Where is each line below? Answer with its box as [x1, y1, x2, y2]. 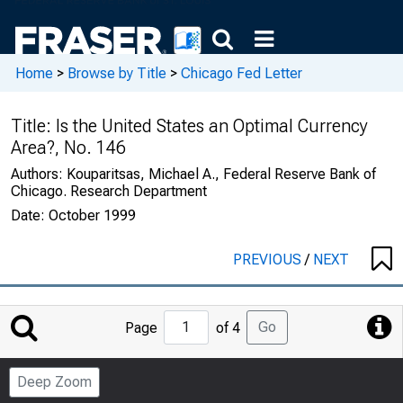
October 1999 [49, 207, 136, 224]
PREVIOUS [233, 251, 305, 268]
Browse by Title [67, 64, 166, 82]
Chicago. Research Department [11, 183, 207, 200]
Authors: [11, 166, 67, 183]
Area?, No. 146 [11, 137, 126, 158]
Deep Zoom [17, 373, 92, 390]
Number [201, 376, 251, 393]
